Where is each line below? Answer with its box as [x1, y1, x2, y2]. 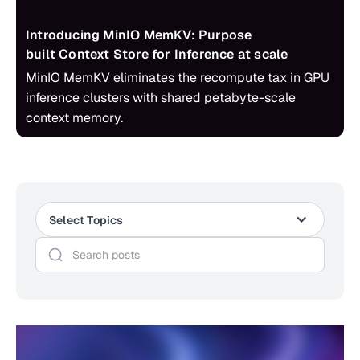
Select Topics [49, 213, 124, 227]
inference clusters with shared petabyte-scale [26, 89, 296, 106]
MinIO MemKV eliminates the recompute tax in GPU [26, 69, 329, 86]
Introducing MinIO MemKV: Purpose [26, 27, 252, 43]
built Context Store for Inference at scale [26, 46, 288, 63]
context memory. [26, 109, 123, 126]
